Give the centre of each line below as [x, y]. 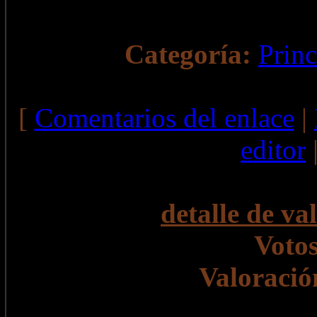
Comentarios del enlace [164, 118]
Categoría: [188, 54]
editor [273, 150]
